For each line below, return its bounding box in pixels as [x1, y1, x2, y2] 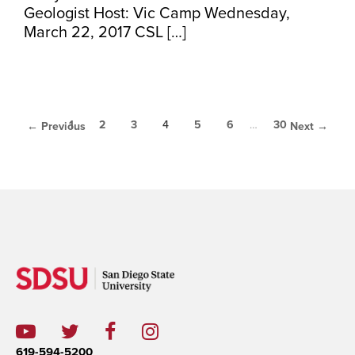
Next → [290, 120, 328, 133]
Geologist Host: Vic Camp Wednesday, [24, 4, 290, 23]
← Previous [27, 120, 86, 133]
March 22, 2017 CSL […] [24, 23, 186, 42]
